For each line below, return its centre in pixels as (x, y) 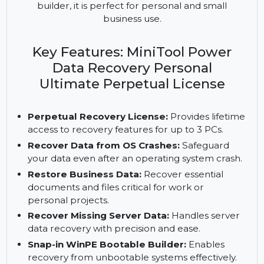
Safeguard (217, 195)
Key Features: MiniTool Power (139, 96)
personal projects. (72, 252)
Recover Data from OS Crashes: (110, 195)
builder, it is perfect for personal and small (139, 47)
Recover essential (192, 225)
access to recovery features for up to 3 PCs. (132, 178)
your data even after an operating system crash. (142, 208)
